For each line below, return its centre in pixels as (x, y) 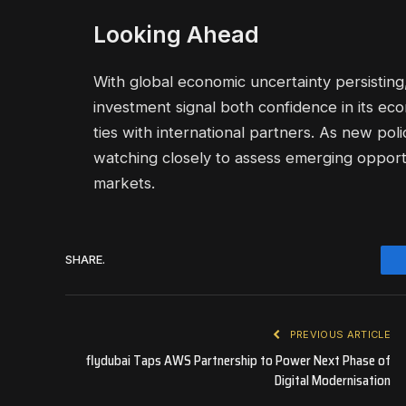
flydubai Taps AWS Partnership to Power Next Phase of (238, 360)
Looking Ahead (176, 34)
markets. (124, 183)
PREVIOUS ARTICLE (338, 334)
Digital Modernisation (333, 380)
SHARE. (85, 260)
